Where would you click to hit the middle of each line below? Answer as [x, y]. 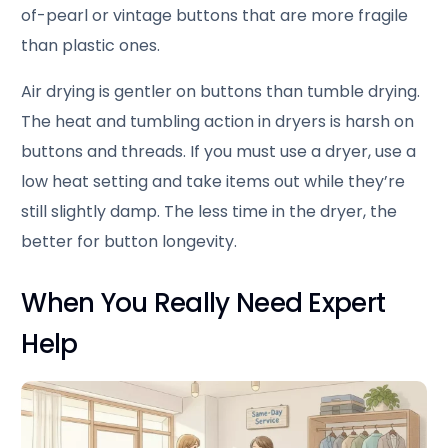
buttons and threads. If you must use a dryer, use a [219, 152]
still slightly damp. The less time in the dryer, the [209, 212]
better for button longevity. [129, 242]
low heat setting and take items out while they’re [213, 182]
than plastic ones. [91, 46]
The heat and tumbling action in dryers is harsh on [218, 122]
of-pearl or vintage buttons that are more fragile [215, 16]
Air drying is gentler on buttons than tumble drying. [221, 92]
